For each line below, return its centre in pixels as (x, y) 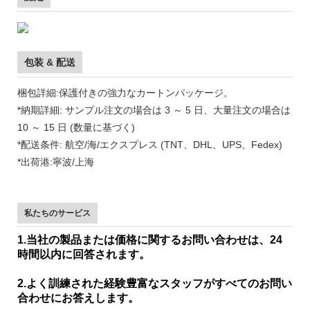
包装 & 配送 (50, 62)
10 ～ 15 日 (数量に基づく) (76, 127)
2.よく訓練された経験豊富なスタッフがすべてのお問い (155, 283)
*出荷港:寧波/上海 (56, 162)
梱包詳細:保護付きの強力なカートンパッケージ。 (125, 92)
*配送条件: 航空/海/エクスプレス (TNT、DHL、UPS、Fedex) (150, 144)
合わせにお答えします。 (78, 298)
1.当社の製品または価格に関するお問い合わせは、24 (150, 239)
